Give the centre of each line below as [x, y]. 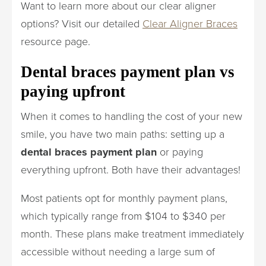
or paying [180, 152]
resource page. [56, 41]
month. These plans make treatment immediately [132, 234]
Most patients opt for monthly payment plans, [124, 198]
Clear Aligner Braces [190, 23]
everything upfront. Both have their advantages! [131, 170]
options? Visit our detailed [82, 23]
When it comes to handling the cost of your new [132, 116]
